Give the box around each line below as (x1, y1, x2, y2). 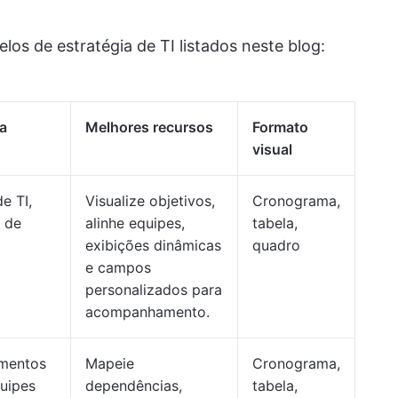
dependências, (85, 377, 182, 394)
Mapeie (85, 354, 134, 372)
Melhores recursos (85, 118, 213, 136)
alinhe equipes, (85, 214, 185, 232)
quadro (252, 236, 300, 254)
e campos (85, 259, 151, 276)
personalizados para (85, 281, 222, 298)
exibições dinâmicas (85, 236, 221, 254)
